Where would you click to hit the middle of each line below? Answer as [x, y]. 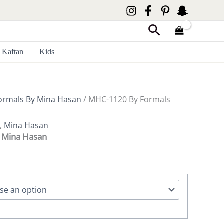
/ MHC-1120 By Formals [126, 99]
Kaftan [13, 52]
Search [168, 30]
